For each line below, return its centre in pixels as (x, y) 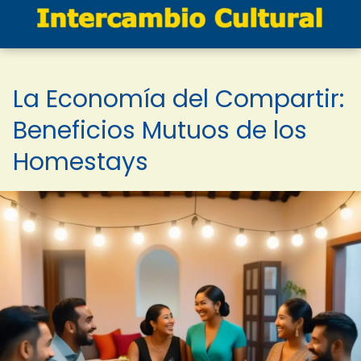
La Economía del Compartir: (178, 99)
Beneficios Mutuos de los (160, 131)
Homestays (81, 162)
